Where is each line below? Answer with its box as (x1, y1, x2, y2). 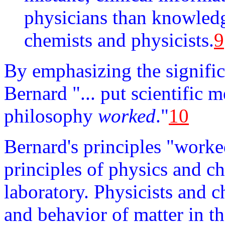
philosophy (4, 105, 98, 127)
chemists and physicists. (24, 29, 214, 51)
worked (98, 105, 156, 127)
